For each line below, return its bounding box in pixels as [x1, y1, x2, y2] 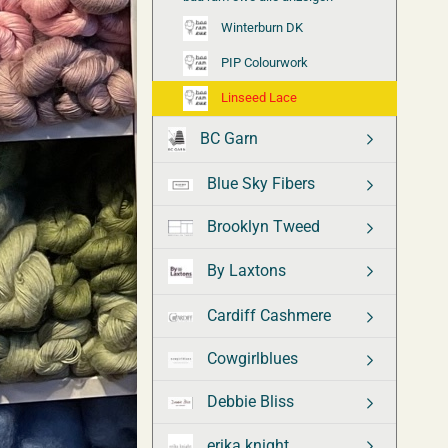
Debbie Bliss [203, 392, 294, 411]
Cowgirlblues [203, 349, 298, 368]
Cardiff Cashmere [203, 306, 331, 325]
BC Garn [195, 128, 258, 148]
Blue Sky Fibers [203, 174, 315, 193]
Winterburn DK [218, 19, 303, 35]
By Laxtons [203, 260, 286, 280]
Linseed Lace [218, 89, 297, 105]
